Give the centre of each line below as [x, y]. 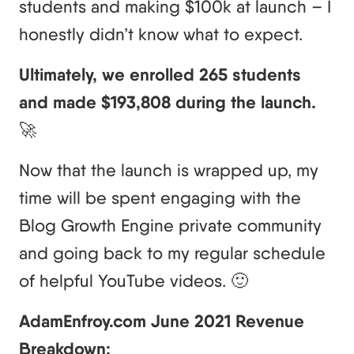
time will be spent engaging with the [160, 198]
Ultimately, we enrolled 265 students [160, 75]
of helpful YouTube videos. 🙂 [134, 281]
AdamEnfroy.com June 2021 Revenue [162, 322]
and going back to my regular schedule [172, 253]
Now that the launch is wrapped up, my [169, 170]
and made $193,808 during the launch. [168, 103]
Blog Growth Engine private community [170, 226]
